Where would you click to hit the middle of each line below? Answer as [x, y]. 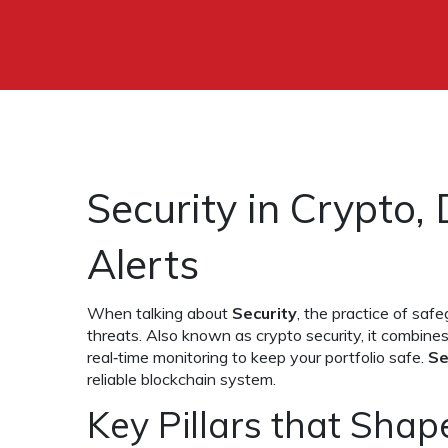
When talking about [159, 313]
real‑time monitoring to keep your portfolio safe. [257, 357]
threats [113, 335]
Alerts [143, 264]
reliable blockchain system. [181, 379]
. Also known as [197, 335]
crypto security [308, 335]
